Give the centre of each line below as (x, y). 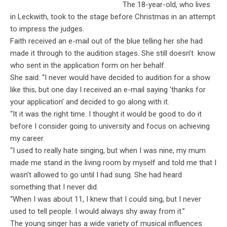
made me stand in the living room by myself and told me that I (113, 163)
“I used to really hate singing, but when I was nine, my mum (108, 151)
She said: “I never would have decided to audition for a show (110, 78)
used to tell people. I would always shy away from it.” (98, 212)
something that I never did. (54, 187)
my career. (27, 139)
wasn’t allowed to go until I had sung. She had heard (96, 175)
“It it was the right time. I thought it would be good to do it (106, 114)
